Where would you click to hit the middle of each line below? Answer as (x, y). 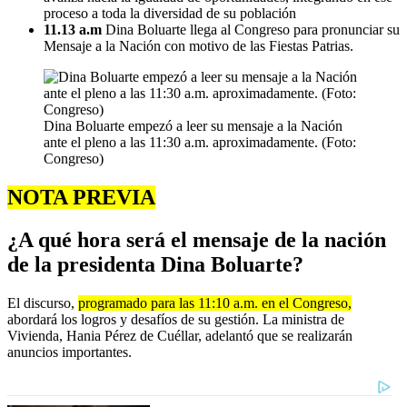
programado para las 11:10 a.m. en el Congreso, (215, 303)
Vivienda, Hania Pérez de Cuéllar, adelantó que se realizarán (180, 335)
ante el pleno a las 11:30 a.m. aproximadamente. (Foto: (200, 142)
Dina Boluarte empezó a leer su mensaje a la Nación (193, 125)
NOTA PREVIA (81, 197)
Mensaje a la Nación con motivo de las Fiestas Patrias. (199, 45)
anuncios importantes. (69, 352)
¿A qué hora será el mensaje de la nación (197, 239)
